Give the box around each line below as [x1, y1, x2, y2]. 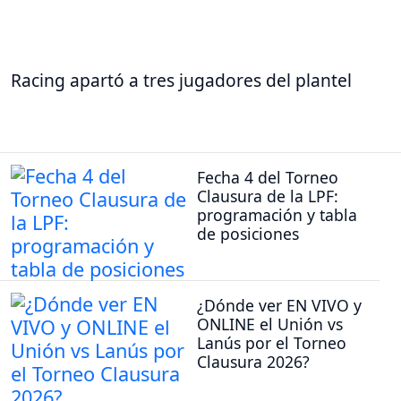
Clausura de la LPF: [197, 185, 338, 208]
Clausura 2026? [197, 351, 310, 373]
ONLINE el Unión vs [197, 313, 343, 336]
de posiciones [197, 223, 299, 245]
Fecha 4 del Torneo [197, 166, 338, 189]
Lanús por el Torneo [197, 332, 346, 354]
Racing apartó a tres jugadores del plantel [11, 67, 352, 92]
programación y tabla [197, 204, 357, 226]
